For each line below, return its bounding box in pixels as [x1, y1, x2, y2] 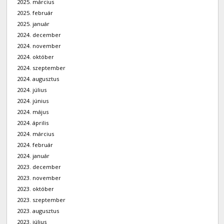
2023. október [17, 185, 54, 193]
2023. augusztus [17, 207, 59, 215]
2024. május [17, 108, 49, 116]
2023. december [17, 163, 61, 171]
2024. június [17, 97, 49, 105]
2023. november [17, 174, 61, 182]
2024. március [17, 130, 54, 138]
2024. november [17, 42, 61, 50]
